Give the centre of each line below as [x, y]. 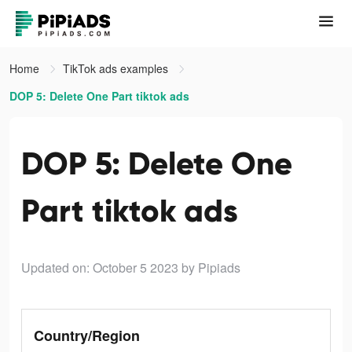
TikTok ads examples [117, 68]
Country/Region [87, 335]
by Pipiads [211, 268]
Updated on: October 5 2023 [100, 268]
